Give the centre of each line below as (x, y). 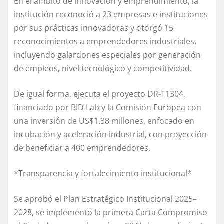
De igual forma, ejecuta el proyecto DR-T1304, (100, 94)
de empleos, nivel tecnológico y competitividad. (103, 69)
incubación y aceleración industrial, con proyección (110, 135)
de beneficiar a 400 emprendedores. (82, 148)
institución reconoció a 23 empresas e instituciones (111, 15)
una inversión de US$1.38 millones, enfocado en (104, 121)
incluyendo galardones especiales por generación (107, 55)
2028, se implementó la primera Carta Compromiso (111, 213)
